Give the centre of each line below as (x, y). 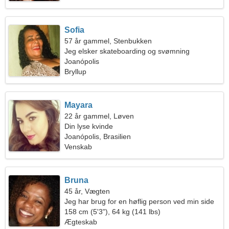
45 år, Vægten (87, 191)
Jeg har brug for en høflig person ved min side (140, 201)
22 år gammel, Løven (99, 116)
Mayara (79, 105)
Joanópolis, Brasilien (98, 136)
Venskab (78, 147)
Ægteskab (81, 222)
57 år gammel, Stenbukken (108, 41)
